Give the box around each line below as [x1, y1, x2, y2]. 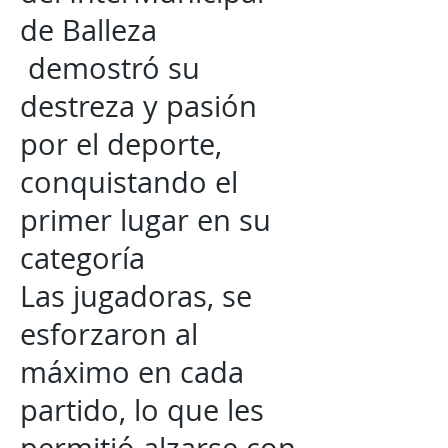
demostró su [20, 49, 200, 87]
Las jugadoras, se [20, 277, 252, 315]
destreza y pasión [20, 87, 257, 125]
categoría [20, 239, 145, 277]
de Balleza [20, 11, 157, 49]
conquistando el [20, 163, 238, 201]
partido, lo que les [20, 391, 264, 429]
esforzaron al [20, 315, 198, 353]
